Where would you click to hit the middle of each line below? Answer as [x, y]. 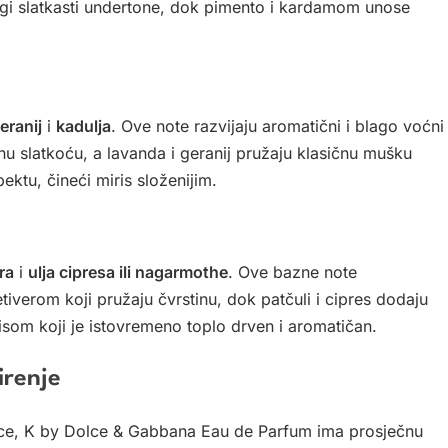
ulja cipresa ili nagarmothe [128, 272]
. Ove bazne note [292, 272]
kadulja [83, 126]
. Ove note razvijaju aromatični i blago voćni [277, 126]
